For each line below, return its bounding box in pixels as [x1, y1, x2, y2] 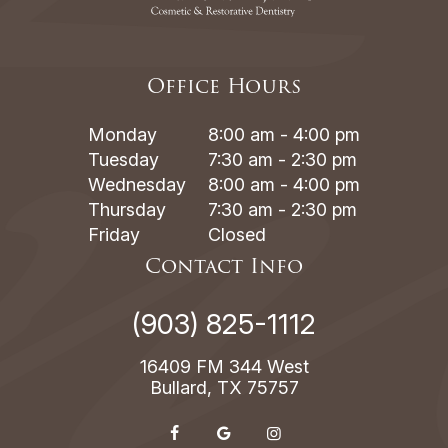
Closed [208, 224, 266, 245]
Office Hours [147, 72, 301, 101]
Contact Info [145, 252, 303, 281]
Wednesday [88, 174, 186, 195]
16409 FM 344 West [139, 356, 309, 377]
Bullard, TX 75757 [149, 377, 299, 398]
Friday [88, 224, 140, 245]
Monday [88, 124, 157, 145]
